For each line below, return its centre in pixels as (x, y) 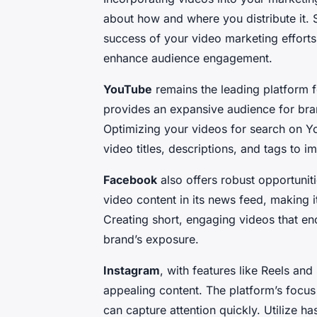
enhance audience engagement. (188, 58)
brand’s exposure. (151, 240)
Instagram (132, 271)
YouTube (128, 90)
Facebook (130, 180)
